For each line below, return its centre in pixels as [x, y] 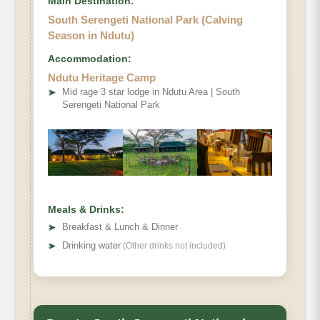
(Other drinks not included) [173, 246]
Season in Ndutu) [91, 36]
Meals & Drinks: [86, 210]
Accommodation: [90, 59]
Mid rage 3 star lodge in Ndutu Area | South [151, 92]
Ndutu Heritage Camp [102, 78]
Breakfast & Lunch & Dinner [120, 227]
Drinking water [91, 246]
